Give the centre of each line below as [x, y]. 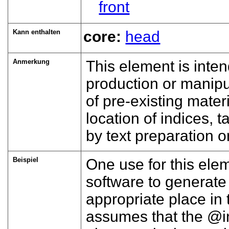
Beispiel [26, 159]
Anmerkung [31, 61]
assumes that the [147, 216]
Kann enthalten [37, 32]
